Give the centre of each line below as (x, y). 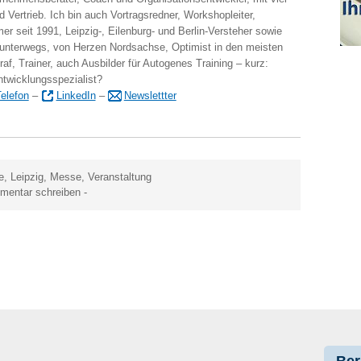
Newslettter (150, 96)
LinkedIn (76, 96)
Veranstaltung (120, 177)
